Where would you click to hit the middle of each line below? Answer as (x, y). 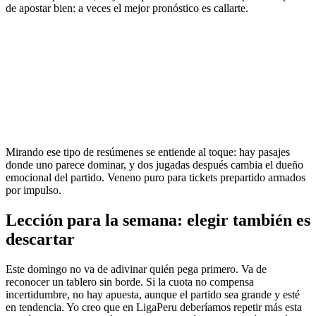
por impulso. (34, 190)
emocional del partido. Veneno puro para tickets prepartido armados (156, 178)
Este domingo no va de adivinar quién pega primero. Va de (136, 269)
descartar (40, 239)
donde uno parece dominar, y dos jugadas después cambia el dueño (154, 165)
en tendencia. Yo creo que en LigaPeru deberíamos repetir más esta (154, 308)
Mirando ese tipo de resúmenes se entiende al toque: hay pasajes (148, 152)
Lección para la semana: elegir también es (158, 220)
